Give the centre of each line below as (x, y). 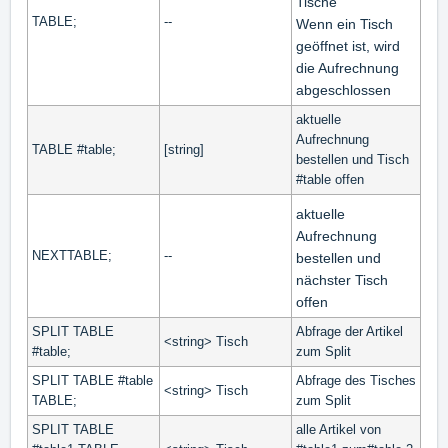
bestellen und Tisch (352, 159)
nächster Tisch (342, 279)
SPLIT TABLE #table (92, 380)
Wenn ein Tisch (344, 23)
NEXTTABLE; (72, 255)
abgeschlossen (343, 89)
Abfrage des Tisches (356, 380)
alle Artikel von (338, 429)
